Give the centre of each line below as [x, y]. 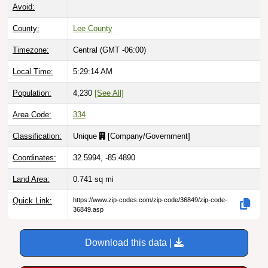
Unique [86, 136]
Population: [32, 93]
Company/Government [149, 136]
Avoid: [24, 7]
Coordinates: [34, 157]
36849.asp [88, 209]
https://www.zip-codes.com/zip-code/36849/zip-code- [150, 200]
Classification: [37, 136]
